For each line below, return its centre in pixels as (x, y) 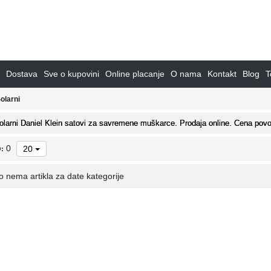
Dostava (22, 73)
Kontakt (222, 73)
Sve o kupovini (71, 73)
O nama (186, 73)
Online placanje (135, 73)
